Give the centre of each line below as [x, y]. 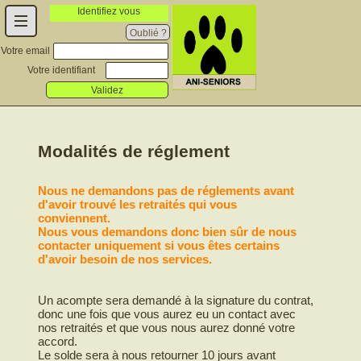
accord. [58, 341]
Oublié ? [148, 33]
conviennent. [76, 218]
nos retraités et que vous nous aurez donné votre [167, 328]
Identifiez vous [109, 11]
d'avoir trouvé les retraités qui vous [138, 204]
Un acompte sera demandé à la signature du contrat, [176, 300]
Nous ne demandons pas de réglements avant [166, 191]
